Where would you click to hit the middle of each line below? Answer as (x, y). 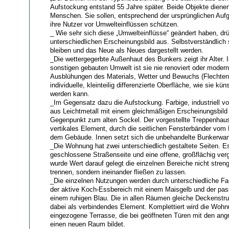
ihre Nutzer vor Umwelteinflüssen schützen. (114, 24)
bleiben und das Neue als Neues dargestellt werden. (127, 50)
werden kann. (70, 94)
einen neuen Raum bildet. (87, 224)
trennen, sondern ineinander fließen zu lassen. (118, 172)
